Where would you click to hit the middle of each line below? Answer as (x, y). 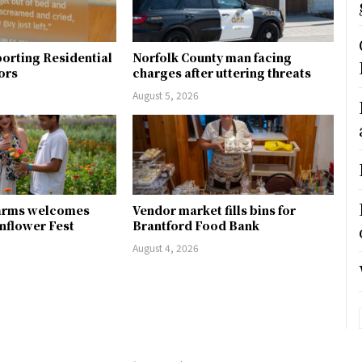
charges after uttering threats (222, 73)
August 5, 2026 (166, 95)
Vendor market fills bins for (215, 210)
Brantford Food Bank (196, 226)
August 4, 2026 (166, 248)
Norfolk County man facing (213, 58)
